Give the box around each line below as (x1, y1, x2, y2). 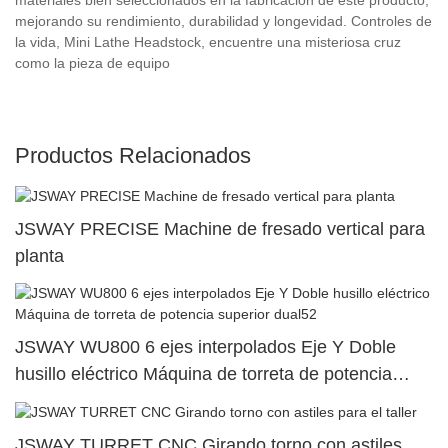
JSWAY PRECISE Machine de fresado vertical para (15, 218, 425, 239)
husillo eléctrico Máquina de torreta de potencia (15, 364, 392, 385)
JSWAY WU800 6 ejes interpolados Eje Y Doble (15, 337, 396, 358)
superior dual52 (15, 391, 139, 412)
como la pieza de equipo (15, 54, 170, 71)
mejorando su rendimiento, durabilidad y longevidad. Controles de (15, 12, 432, 29)
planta (15, 245, 64, 266)
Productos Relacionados (15, 142, 251, 168)
